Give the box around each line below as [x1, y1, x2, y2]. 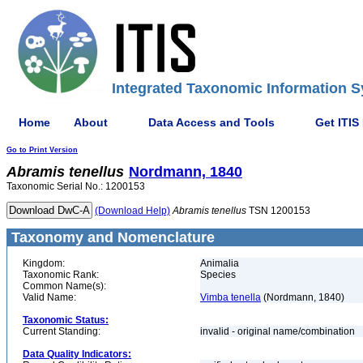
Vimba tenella [200, 292, 261, 303]
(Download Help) [95, 205, 170, 216]
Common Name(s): [23, 280, 106, 292]
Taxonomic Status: [23, 314, 109, 326]
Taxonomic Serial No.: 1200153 [6, 181, 145, 192]
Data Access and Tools [148, 115, 275, 129]
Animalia [200, 258, 239, 269]
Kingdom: [23, 258, 65, 269]
